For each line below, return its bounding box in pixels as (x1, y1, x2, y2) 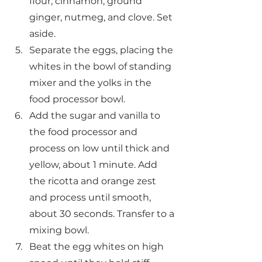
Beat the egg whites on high (29, 240, 166, 252)
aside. (29, 27, 56, 39)
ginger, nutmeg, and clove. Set (29, 11, 175, 23)
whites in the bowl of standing (29, 60, 174, 72)
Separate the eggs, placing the (29, 44, 175, 56)
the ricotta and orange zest (29, 175, 158, 187)
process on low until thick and (29, 142, 172, 154)
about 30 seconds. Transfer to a (29, 208, 177, 219)
